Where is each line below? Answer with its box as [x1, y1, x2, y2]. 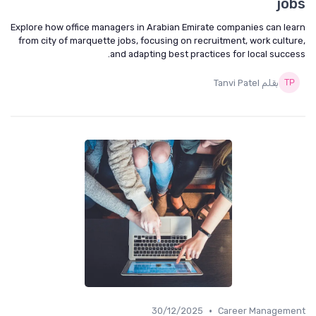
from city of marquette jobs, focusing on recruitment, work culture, [18, 35, 305, 46]
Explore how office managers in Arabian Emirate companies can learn [11, 22, 305, 32]
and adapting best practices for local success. [110, 49, 305, 59]
